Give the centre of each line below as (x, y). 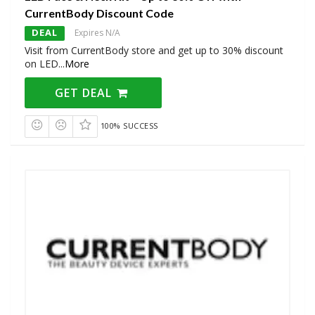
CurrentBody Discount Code (99, 13)
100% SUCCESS (129, 126)
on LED (41, 64)
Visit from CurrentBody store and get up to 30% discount (154, 51)
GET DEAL (85, 93)
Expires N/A (97, 33)
